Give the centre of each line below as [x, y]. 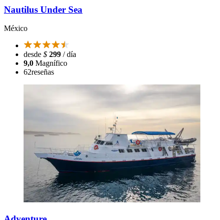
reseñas [43, 72]
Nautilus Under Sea [43, 9]
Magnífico [51, 63]
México [16, 28]
